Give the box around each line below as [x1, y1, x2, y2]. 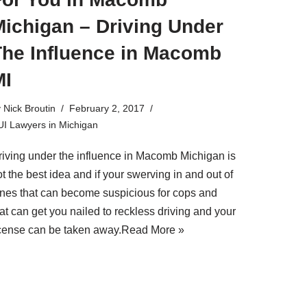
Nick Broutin [3, 102, 56, 114]
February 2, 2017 [69, 102, 145, 114]
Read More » [121, 223, 184, 236]
